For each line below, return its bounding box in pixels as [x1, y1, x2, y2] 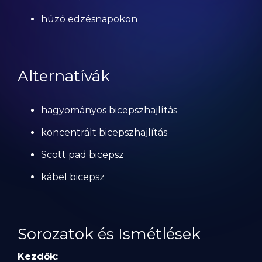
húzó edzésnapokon [41, 13, 137, 25]
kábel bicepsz [41, 171, 105, 182]
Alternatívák [18, 67, 110, 85]
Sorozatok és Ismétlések [18, 225, 201, 243]
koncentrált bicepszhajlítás [41, 127, 167, 138]
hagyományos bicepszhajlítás [41, 105, 177, 116]
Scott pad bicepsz [41, 149, 124, 160]
